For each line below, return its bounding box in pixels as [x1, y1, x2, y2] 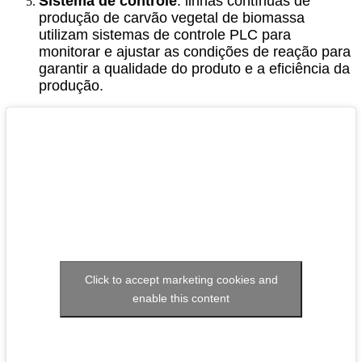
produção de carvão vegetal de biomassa [39, 9, 305, 26]
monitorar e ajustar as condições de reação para [39, 43, 351, 60]
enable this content [133, 291, 229, 305]
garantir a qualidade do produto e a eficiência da [39, 60, 350, 77]
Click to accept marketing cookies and [84, 272, 278, 286]
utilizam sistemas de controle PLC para [39, 26, 291, 43]
